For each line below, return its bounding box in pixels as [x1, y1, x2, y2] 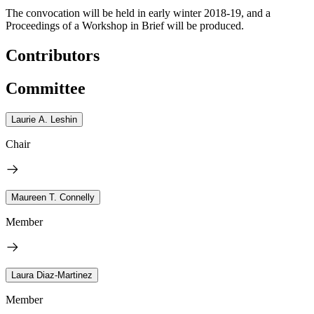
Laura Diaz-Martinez [11, 269, 93, 280]
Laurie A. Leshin [11, 114, 77, 125]
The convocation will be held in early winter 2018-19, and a [6, 6, 271, 19]
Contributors [6, 46, 100, 64]
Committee [6, 78, 86, 97]
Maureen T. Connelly [11, 191, 95, 203]
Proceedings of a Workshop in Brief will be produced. [6, 19, 244, 32]
